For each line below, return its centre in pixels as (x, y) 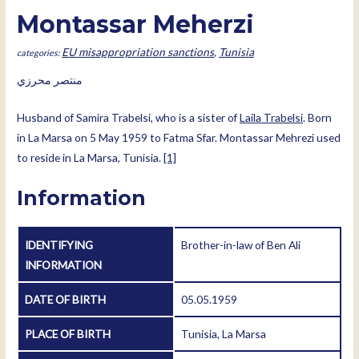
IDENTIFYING (59, 245)
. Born (318, 118)
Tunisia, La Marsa (224, 334)
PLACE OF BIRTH (68, 334)
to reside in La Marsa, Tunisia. (91, 158)
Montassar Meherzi (136, 24)
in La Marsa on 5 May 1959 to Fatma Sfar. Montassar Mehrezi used (179, 138)
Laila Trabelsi (272, 118)
